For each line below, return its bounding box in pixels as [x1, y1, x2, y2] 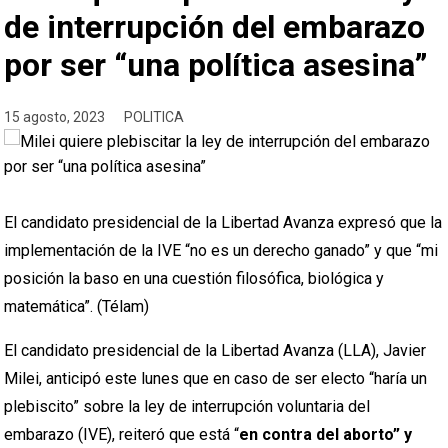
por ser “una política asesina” [4, 46, 429, 84]
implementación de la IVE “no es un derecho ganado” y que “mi [4, 241, 439, 260]
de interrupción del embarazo [4, 8, 426, 46]
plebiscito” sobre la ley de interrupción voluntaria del [4, 397, 371, 416]
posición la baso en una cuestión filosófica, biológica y [4, 269, 385, 288]
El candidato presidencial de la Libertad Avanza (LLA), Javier [4, 341, 427, 360]
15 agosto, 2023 [4, 109, 106, 125]
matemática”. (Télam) [4, 297, 150, 316]
